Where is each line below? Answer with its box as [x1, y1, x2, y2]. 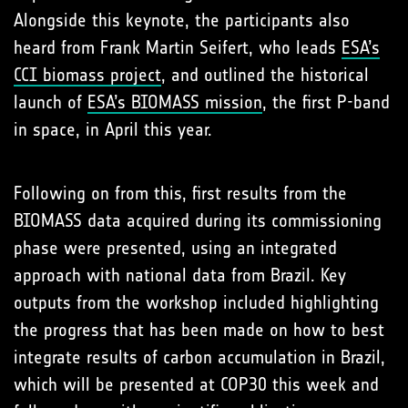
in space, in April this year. [14, 118, 212, 141]
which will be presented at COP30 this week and [14, 373, 379, 396]
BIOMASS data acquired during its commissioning [14, 209, 382, 232]
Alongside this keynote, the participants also [14, 9, 350, 32]
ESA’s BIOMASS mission [87, 91, 262, 114]
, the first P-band [262, 91, 390, 114]
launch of [14, 91, 87, 114]
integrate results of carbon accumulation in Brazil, [14, 346, 385, 369]
